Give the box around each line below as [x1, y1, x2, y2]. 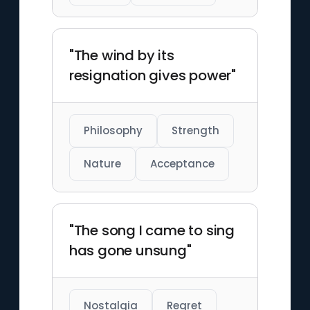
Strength [171, 123, 219, 138]
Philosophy [83, 123, 143, 138]
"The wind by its [69, 46, 174, 65]
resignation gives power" [69, 66, 236, 85]
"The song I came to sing [69, 221, 235, 240]
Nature [83, 156, 121, 171]
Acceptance [149, 156, 215, 171]
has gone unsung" [69, 241, 192, 260]
